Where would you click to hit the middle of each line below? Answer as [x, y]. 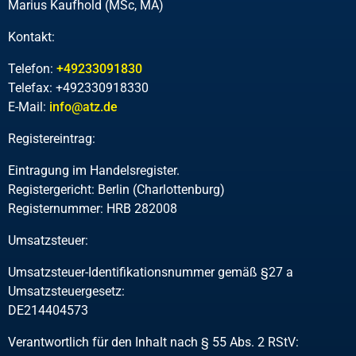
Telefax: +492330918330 [78, 88]
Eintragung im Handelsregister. [95, 170]
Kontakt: [31, 37]
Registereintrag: [52, 139]
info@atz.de [83, 107]
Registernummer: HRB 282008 [93, 209]
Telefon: [32, 69]
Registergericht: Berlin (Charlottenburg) [116, 190]
